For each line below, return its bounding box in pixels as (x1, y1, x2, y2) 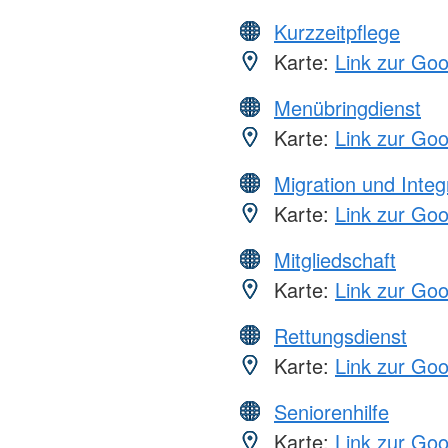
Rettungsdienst (274, 321, 407, 351)
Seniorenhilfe (274, 397, 389, 427)
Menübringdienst (274, 93, 421, 123)
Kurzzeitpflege (274, 17, 400, 47)
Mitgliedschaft (274, 245, 396, 275)
